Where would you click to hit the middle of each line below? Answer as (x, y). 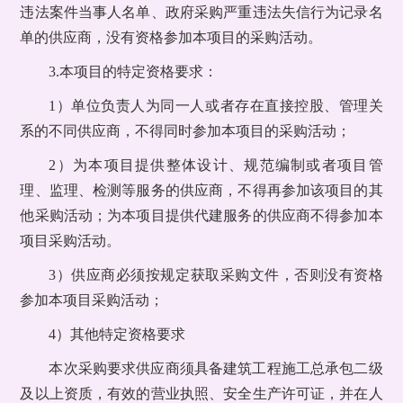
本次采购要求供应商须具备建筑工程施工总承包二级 (216, 369)
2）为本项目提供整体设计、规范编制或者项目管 (216, 166)
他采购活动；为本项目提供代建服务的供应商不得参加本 (201, 216)
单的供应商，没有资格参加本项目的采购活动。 (171, 38)
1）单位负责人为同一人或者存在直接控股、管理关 (216, 106)
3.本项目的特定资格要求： (134, 72)
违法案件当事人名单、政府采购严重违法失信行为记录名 (201, 13)
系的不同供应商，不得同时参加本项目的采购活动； (186, 131)
